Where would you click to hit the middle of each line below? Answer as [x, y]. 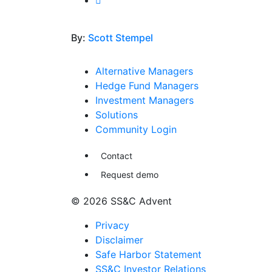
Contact [117, 156]
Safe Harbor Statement [148, 254]
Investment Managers [144, 100]
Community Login [136, 129]
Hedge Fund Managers [147, 86]
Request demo [130, 175]
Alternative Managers [144, 71]
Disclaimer [119, 240]
